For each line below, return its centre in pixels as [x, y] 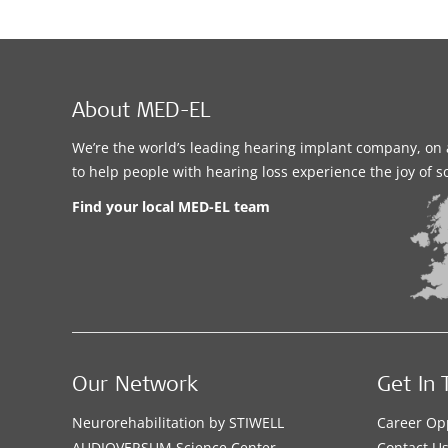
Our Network [135, 387]
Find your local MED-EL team [171, 207]
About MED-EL [141, 113]
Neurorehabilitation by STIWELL [178, 423]
